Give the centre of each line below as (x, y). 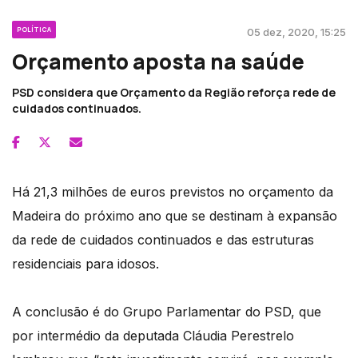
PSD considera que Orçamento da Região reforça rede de (174, 93)
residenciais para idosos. (86, 264)
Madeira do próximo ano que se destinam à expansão (175, 216)
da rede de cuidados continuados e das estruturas (163, 240)
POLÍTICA (34, 30)
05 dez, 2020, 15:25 (296, 32)
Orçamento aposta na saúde (158, 62)
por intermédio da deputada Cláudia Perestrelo (153, 336)
